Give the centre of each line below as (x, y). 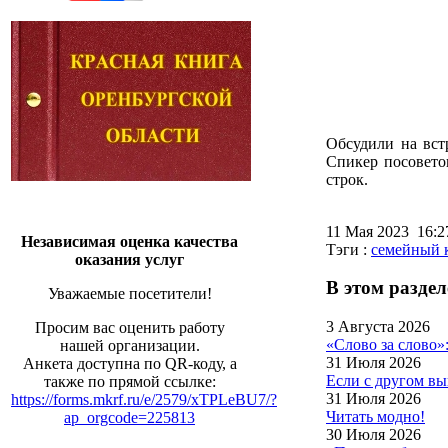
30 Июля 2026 (373, 434)
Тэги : (348, 249)
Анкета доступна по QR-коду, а (129, 363)
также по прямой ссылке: (129, 381)
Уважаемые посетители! (129, 293)
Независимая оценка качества (129, 241)
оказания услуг (129, 259)
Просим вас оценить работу (129, 327)
